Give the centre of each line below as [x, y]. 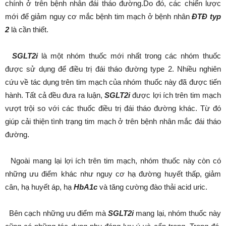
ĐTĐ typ [207, 16]
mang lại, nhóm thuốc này [178, 213]
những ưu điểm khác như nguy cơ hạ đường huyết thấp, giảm [113, 174]
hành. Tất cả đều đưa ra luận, [55, 95]
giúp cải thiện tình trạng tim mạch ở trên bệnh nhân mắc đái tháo [113, 121]
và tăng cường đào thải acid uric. [152, 187]
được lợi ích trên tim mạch [176, 95]
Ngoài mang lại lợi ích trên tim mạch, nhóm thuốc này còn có [113, 160]
